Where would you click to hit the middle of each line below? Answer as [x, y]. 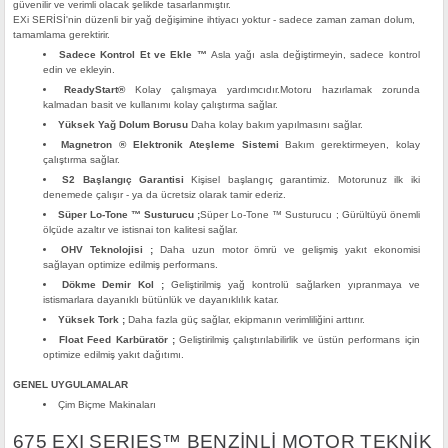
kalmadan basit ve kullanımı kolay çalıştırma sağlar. [161, 104]
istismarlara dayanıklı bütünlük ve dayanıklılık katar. [161, 299]
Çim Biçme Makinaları [106, 405]
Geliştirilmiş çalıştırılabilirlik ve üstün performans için [297, 339]
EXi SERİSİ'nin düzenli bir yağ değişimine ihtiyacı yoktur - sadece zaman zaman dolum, [214, 19]
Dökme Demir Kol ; [116, 284]
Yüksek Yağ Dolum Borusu [122, 124]
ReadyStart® [95, 89]
